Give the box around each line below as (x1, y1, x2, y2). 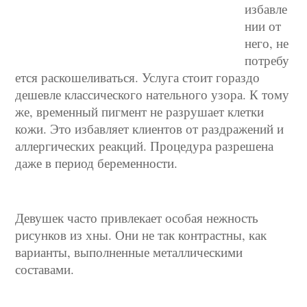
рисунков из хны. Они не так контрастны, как (15, 226, 267, 243)
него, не (245, 34, 289, 51)
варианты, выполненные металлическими (15, 243, 243, 260)
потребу (245, 51, 290, 69)
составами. (15, 260, 75, 278)
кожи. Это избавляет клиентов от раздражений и (15, 120, 284, 137)
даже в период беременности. (15, 154, 178, 171)
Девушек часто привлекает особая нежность (15, 209, 259, 226)
